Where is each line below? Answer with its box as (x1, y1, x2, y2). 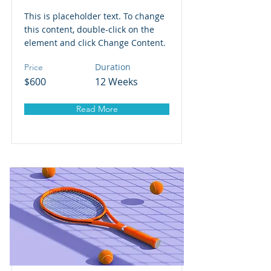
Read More (76, 103, 118, 114)
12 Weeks (95, 75, 138, 88)
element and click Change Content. (24, 37, 166, 48)
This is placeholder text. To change (24, 10, 165, 22)
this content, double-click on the (24, 24, 154, 35)
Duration (95, 61, 131, 73)
